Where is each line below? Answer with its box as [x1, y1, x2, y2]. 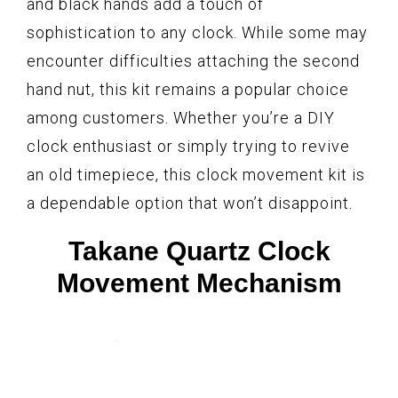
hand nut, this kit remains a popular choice [27, 79, 349, 99]
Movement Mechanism [56, 267, 342, 298]
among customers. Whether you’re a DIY [27, 107, 335, 127]
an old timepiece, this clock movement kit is [27, 164, 365, 184]
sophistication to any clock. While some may [27, 22, 368, 42]
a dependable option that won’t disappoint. [27, 193, 353, 212]
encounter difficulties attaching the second [27, 51, 360, 70]
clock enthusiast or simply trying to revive [27, 136, 350, 155]
